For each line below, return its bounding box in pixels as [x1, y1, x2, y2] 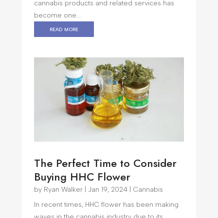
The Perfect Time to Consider [34, 155, 177, 171]
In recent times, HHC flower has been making [34, 200, 179, 209]
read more [49, 24, 78, 33]
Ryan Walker [43, 185, 83, 194]
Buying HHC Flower [34, 169, 130, 185]
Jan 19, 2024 [88, 185, 127, 194]
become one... [34, 11, 81, 19]
